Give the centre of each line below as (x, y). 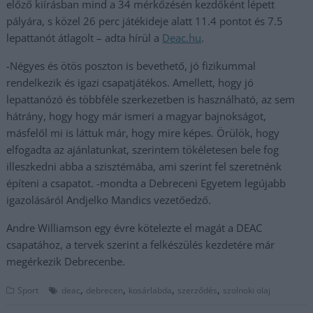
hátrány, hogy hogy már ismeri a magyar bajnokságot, (137, 116)
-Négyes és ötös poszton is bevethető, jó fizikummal (131, 66)
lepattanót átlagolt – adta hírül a (85, 38)
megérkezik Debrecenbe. (66, 261)
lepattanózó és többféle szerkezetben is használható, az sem (151, 99)
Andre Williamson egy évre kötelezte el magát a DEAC (134, 228)
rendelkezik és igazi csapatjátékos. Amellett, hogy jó (130, 82)
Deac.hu (182, 38)
